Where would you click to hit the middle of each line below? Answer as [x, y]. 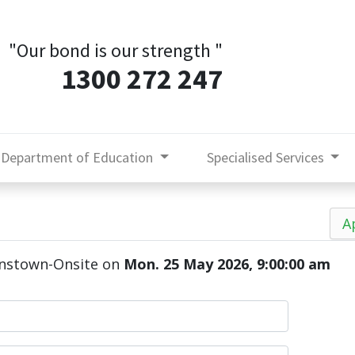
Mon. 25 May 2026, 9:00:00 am [227, 264]
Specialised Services [265, 157]
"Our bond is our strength [110, 50]
